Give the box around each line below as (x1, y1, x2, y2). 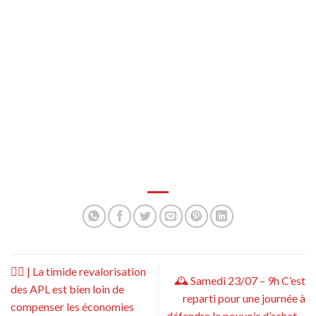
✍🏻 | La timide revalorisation (11, 265, 146, 279)
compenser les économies (11, 300, 134, 314)
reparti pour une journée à (183, 291, 305, 305)
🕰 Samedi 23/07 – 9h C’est (174, 273, 305, 287)
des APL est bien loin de (11, 282, 124, 296)
